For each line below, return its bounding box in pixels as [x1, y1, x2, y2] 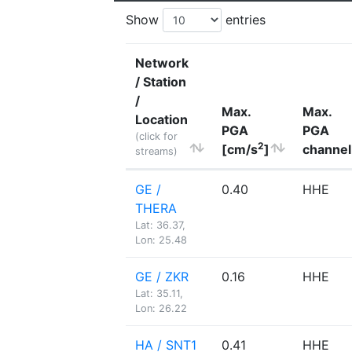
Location [135, 112, 188, 127]
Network [135, 55, 189, 71]
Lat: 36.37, [135, 219, 185, 231]
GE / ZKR [135, 269, 189, 284]
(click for [135, 130, 178, 142]
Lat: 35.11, [135, 288, 183, 299]
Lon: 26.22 [135, 302, 187, 314]
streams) [135, 145, 178, 157]
